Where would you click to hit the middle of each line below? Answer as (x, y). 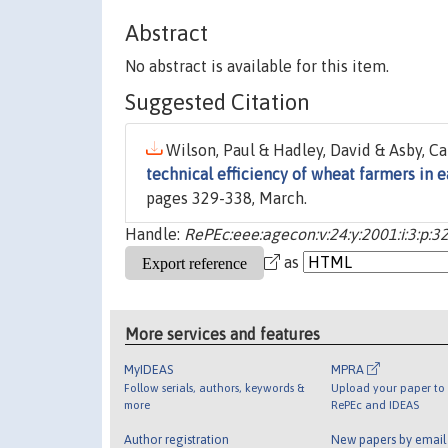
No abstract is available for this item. (257, 66)
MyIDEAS (149, 369)
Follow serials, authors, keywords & (214, 387)
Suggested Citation (217, 102)
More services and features (223, 333)
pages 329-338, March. (226, 198)
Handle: (154, 234)
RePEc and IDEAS (374, 404)
